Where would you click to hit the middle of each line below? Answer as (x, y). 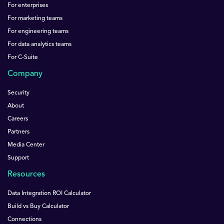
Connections (24, 219)
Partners (18, 132)
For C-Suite (23, 57)
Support (18, 158)
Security (18, 93)
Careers (18, 119)
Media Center (26, 145)
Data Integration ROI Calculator (49, 193)
